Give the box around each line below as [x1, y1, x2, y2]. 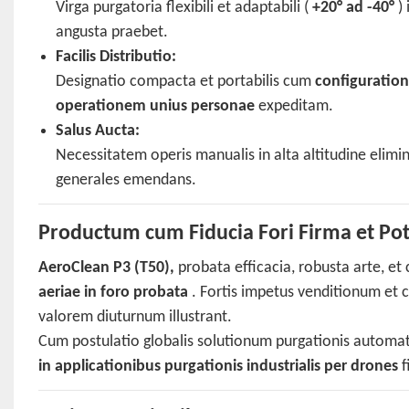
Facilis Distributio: [56, 48, 177, 67]
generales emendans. [56, 172, 197, 190]
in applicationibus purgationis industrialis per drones [37, 358, 398, 376]
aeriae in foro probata [37, 284, 188, 302]
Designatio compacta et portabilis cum [56, 73, 316, 91]
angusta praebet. [56, 24, 169, 42]
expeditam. [255, 98, 334, 116]
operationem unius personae [56, 98, 256, 116]
